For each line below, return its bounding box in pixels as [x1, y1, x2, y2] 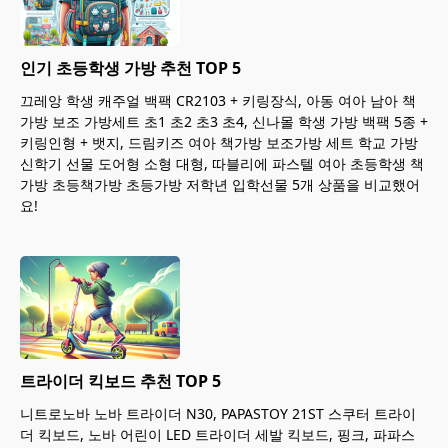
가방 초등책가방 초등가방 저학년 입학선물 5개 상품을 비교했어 [20, 174, 420, 194]
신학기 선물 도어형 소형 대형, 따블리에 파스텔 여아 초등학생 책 [20, 153, 424, 173]
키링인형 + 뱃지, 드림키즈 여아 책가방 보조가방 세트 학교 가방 [20, 132, 418, 152]
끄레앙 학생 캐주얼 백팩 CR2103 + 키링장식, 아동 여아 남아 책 [20, 90, 416, 110]
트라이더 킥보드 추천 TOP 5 [20, 369, 221, 392]
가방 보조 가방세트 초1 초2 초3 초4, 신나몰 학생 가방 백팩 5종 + [20, 111, 428, 131]
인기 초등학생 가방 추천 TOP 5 [20, 56, 241, 79]
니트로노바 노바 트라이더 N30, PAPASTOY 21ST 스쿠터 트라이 [20, 403, 416, 423]
